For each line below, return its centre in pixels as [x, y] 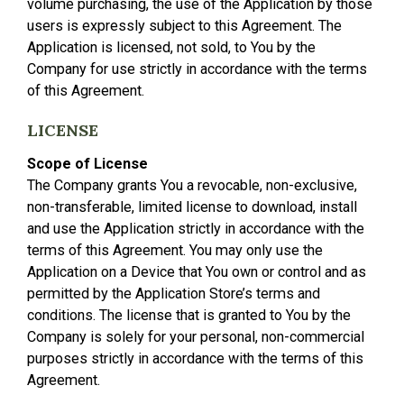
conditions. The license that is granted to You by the [189, 315]
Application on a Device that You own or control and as [197, 272]
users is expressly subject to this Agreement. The [184, 26]
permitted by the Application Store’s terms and [174, 294]
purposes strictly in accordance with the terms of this [195, 358]
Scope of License [87, 164]
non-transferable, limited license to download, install [192, 207]
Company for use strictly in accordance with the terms [197, 69]
